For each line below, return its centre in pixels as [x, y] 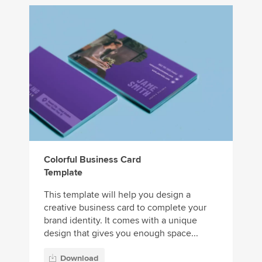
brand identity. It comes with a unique [120, 220]
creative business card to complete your [125, 207]
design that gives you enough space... [121, 233]
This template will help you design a [117, 194]
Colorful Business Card [92, 159]
